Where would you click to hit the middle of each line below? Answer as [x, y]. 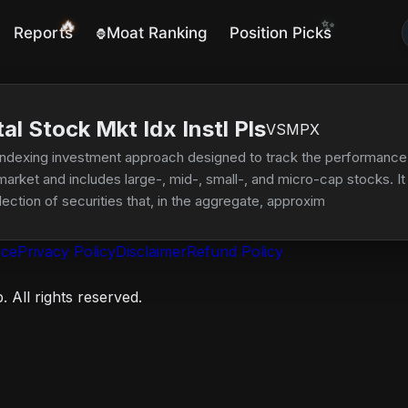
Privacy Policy [66, 251]
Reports [43, 32]
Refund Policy [235, 251]
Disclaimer [151, 251]
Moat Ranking [157, 32]
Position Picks [280, 32]
